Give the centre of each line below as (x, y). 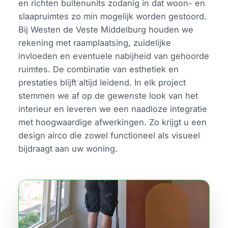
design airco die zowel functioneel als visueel (109, 135)
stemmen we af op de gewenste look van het (108, 95)
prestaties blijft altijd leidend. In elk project (102, 82)
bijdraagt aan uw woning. (68, 148)
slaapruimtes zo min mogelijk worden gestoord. (113, 16)
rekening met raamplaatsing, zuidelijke (95, 42)
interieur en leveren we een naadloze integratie (113, 109)
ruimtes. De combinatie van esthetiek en (99, 69)
